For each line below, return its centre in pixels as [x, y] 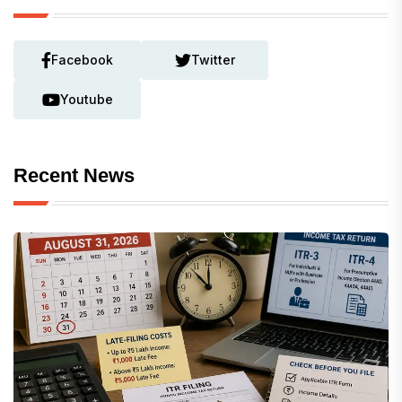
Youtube [86, 99]
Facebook [82, 60]
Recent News [74, 175]
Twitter [213, 60]
